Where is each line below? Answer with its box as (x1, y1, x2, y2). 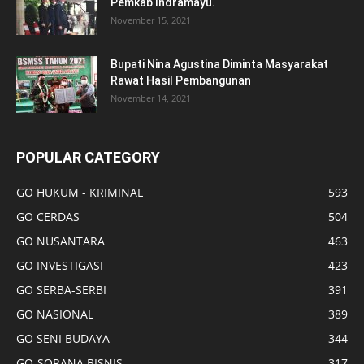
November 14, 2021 (110, 91, 191, 104)
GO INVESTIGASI (16, 257, 103, 273)
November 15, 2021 (110, 13, 191, 26)
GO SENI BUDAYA (16, 330, 110, 346)
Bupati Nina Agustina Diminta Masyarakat (110, 57, 328, 71)
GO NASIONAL (16, 305, 93, 322)
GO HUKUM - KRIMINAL (16, 184, 143, 200)
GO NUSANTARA (16, 232, 105, 249)
